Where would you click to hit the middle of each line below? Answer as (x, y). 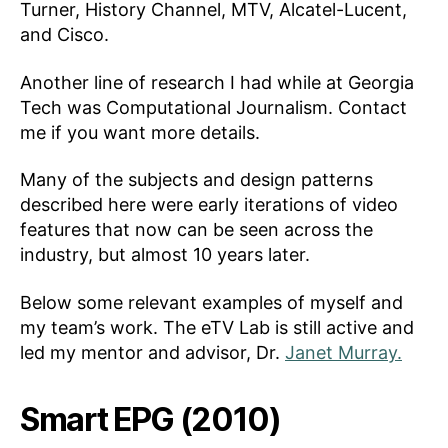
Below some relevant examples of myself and (211, 302)
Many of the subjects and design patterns (196, 180)
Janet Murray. (343, 352)
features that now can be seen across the (196, 230)
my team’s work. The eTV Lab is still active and (217, 327)
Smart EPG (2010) (150, 419)
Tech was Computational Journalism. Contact (213, 107)
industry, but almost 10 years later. (165, 255)
